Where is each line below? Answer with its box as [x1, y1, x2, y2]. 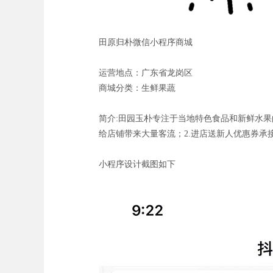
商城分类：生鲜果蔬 [99, 83, 175, 93]
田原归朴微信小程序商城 [99, 38, 193, 47]
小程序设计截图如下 [99, 160, 175, 169]
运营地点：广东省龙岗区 [99, 68, 193, 77]
